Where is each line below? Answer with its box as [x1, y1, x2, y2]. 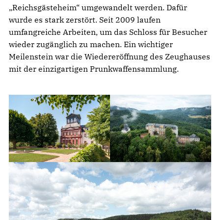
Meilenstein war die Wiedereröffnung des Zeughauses [9, 51, 210, 61]
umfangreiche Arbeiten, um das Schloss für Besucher [9, 27, 207, 37]
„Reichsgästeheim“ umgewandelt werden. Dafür [9, 2, 187, 12]
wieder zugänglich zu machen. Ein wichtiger [9, 39, 173, 49]
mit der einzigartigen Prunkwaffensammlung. [9, 63, 179, 74]
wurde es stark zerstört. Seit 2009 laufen [9, 14, 161, 25]
